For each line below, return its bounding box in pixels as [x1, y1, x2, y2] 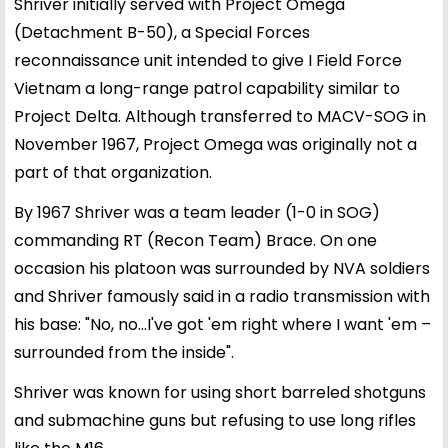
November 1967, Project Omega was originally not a [14, 132, 417, 156]
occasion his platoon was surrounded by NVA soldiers [14, 256, 430, 280]
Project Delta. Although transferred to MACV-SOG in [14, 104, 426, 128]
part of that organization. [14, 160, 212, 184]
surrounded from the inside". [14, 340, 234, 364]
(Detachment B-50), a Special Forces [14, 20, 310, 44]
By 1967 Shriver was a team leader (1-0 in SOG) [14, 200, 380, 224]
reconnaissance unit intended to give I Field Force [14, 48, 402, 72]
